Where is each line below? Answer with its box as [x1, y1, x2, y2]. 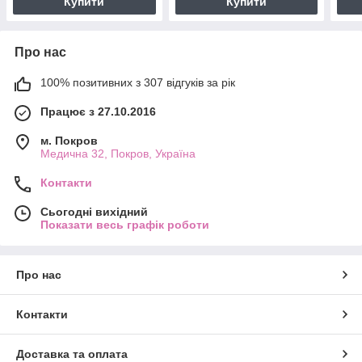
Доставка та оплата [16, 347, 128, 360]
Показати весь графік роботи [40, 217, 209, 231]
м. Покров [40, 133, 98, 147]
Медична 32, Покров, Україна [40, 146, 196, 160]
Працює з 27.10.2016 [40, 104, 156, 118]
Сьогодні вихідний [40, 204, 148, 218]
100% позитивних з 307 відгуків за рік [40, 75, 235, 89]
